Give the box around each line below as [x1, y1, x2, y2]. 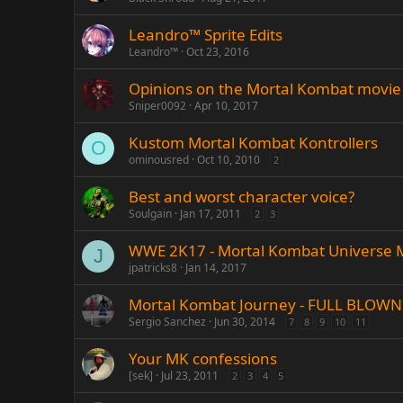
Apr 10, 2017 [194, 98, 258, 113]
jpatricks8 [129, 260, 177, 275]
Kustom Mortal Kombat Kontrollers [129, 132, 378, 153]
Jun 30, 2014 [214, 314, 275, 329]
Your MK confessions [129, 348, 277, 369]
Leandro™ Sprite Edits [129, 24, 282, 45]
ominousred [129, 152, 189, 167]
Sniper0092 [129, 98, 186, 113]
